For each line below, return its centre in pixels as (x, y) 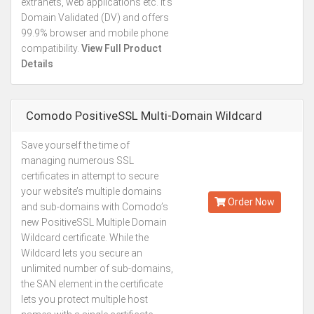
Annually (244, 178)
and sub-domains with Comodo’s (95, 207)
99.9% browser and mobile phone (95, 33)
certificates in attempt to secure (90, 176)
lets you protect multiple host (84, 299)
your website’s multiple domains (91, 191)
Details (37, 64)
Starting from (245, 151)
